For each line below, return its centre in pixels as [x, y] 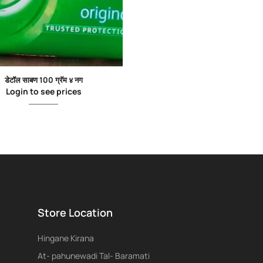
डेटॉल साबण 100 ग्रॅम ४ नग [43, 80]
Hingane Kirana [65, 238]
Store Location [75, 213]
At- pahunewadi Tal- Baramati [93, 256]
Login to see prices [43, 92]
